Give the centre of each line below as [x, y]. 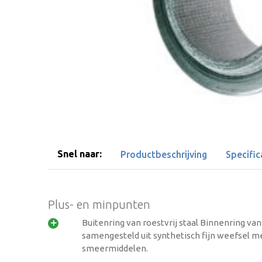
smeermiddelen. [115, 248]
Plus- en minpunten [99, 204]
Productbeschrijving [164, 154]
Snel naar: [80, 154]
